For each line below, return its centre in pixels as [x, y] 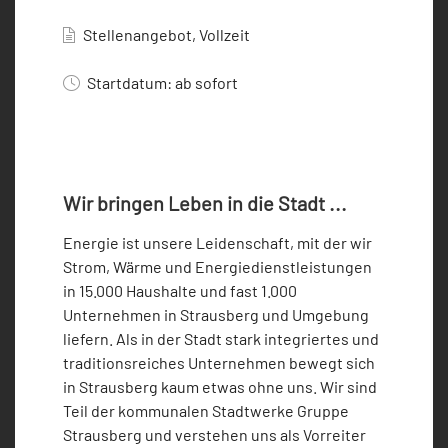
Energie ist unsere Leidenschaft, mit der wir [217, 243]
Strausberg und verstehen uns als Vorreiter [214, 435]
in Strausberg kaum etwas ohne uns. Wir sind [220, 387]
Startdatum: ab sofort [162, 83]
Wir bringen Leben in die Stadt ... [205, 203]
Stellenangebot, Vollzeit [166, 35]
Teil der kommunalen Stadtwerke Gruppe [206, 411]
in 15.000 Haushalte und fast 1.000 [180, 291]
